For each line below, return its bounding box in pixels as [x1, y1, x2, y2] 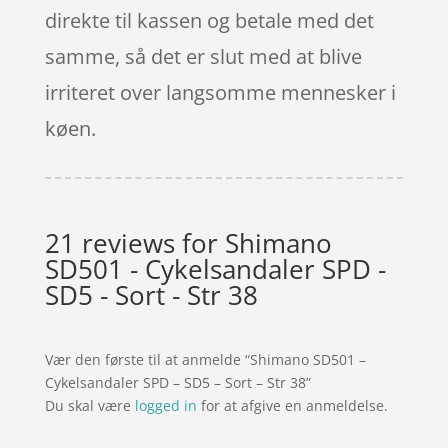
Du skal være [44, 395, 135, 415]
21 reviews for [44, 224, 225, 261]
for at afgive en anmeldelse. [196, 395, 388, 415]
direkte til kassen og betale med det [44, 6, 374, 34]
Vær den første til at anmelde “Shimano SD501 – [44, 349, 366, 369]
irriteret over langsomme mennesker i [44, 78, 396, 106]
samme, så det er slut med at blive [44, 42, 362, 70]
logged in [134, 395, 197, 415]
